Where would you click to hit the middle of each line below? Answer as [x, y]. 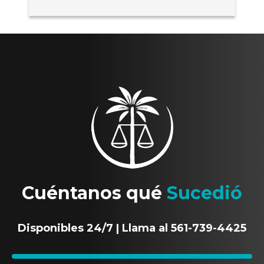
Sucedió [204, 193]
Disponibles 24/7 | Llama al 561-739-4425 [132, 228]
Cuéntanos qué [94, 193]
